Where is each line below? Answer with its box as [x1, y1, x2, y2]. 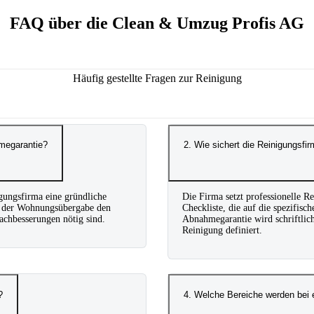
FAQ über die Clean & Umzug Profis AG [10, 13, 304, 32]
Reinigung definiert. [182, 225, 262, 236]
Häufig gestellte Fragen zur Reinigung [72, 71, 242, 84]
